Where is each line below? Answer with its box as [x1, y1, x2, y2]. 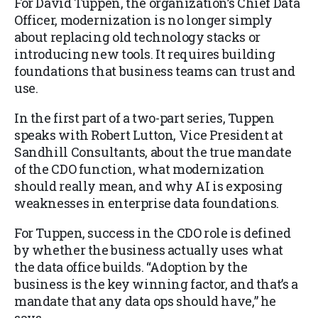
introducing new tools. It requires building [14, 45, 275, 63]
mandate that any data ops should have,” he [14, 292, 277, 310]
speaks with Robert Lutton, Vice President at [14, 126, 283, 144]
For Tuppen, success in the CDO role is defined [14, 224, 291, 242]
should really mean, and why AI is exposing [14, 177, 283, 195]
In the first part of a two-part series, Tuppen [14, 109, 275, 127]
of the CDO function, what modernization [14, 160, 265, 178]
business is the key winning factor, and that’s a [14, 275, 298, 293]
